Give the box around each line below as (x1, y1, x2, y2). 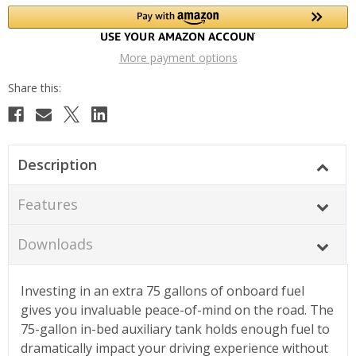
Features (17, 194, 78, 214)
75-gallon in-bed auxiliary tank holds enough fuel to (21, 319, 330, 338)
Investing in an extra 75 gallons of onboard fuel (21, 281, 304, 300)
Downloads (17, 234, 93, 253)
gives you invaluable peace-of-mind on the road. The (21, 300, 334, 319)
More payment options (118, 49, 238, 65)
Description (17, 154, 97, 174)
